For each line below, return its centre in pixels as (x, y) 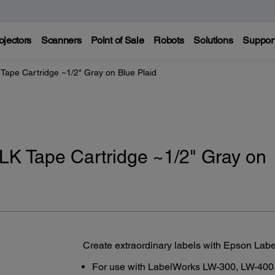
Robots (169, 40)
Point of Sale (118, 40)
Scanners (61, 40)
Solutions (213, 40)
